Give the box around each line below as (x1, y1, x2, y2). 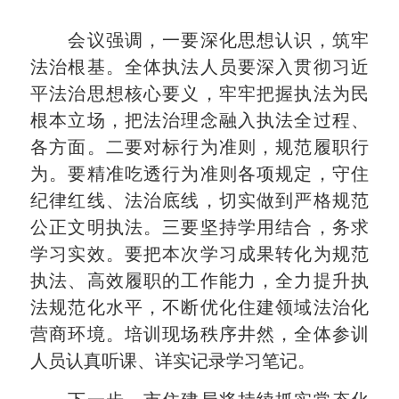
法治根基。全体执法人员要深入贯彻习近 (30, 56, 369, 77)
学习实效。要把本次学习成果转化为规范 (30, 243, 369, 264)
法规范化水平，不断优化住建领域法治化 (30, 297, 369, 317)
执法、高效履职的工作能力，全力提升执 (30, 270, 369, 290)
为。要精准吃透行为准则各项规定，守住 (30, 163, 369, 183)
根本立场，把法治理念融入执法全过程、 (30, 110, 369, 130)
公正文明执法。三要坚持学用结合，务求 (30, 216, 369, 237)
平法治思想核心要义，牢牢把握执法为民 (30, 83, 369, 103)
